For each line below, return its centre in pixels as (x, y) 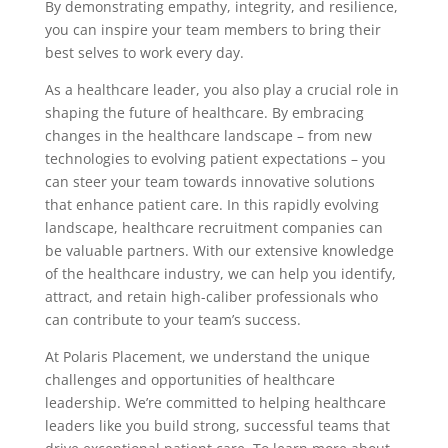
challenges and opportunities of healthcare (189, 380)
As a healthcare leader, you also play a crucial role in (221, 90)
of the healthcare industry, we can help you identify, (220, 274)
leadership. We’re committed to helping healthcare (215, 403)
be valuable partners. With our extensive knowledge (219, 251)
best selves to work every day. (144, 53)
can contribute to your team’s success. (172, 320)
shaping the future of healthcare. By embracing (204, 113)
